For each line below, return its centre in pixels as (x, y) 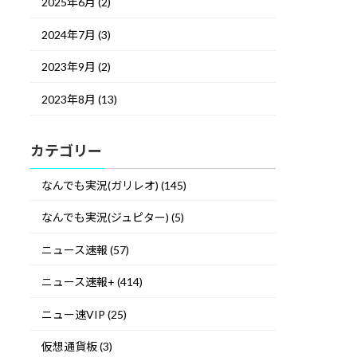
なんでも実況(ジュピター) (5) (113, 218)
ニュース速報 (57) (86, 249)
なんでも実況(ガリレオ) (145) (114, 185)
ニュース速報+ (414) (92, 282)
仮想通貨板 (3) (77, 347)
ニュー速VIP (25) (84, 314)
